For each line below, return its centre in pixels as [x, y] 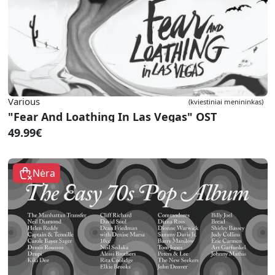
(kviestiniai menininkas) [226, 101]
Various [24, 101]
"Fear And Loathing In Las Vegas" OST [112, 117]
